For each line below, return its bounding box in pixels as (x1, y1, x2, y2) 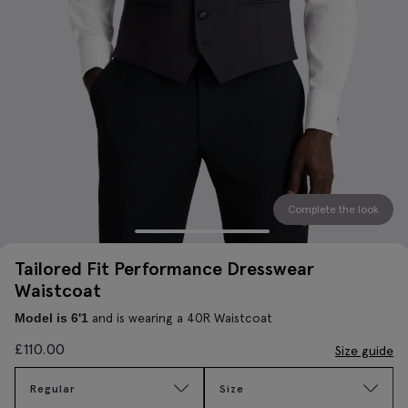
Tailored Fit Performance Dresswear (15, 256, 314, 280)
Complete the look (288, 202, 379, 216)
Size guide (335, 342, 393, 359)
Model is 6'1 (15, 310, 88, 325)
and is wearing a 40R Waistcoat (88, 309, 272, 326)
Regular (30, 381, 76, 395)
